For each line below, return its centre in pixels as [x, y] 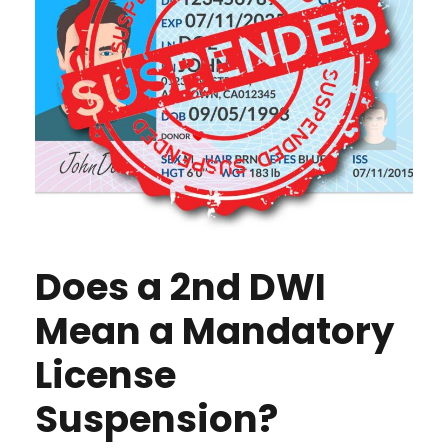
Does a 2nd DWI [180, 287]
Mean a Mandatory [214, 331]
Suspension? [156, 419]
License [105, 375]
